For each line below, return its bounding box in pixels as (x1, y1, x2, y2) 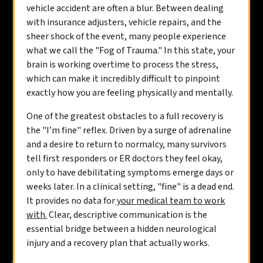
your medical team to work (115, 194, 225, 207)
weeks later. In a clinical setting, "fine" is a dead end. (26, 180, 235, 193)
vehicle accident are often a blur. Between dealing (26, 2, 224, 15)
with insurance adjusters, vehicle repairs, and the (26, 16, 222, 29)
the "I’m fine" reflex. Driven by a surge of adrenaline (26, 124, 232, 137)
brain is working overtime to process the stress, (26, 58, 219, 71)
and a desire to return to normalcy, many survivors (26, 138, 227, 151)
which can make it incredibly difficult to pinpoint (26, 72, 221, 85)
